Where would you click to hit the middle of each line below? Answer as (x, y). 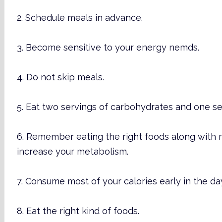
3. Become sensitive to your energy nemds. (108, 47)
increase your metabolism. (72, 151)
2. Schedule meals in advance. (80, 18)
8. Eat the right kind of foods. (78, 211)
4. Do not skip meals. (60, 77)
